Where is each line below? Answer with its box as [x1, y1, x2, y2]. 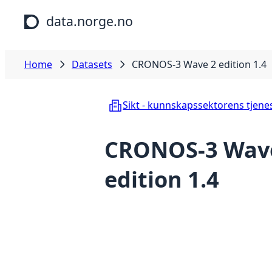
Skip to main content [5, 5, 100, 18]
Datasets [72, 58, 112, 71]
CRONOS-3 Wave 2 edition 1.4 [132, 58, 267, 71]
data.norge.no [46, 12, 133, 30]
